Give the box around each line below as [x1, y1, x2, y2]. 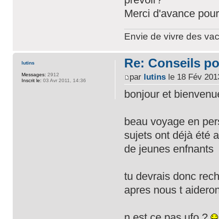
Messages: [21, 71, 46, 77]
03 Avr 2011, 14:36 [41, 77, 86, 83]
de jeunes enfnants [124, 143, 214, 155]
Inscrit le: [21, 77, 42, 83]
